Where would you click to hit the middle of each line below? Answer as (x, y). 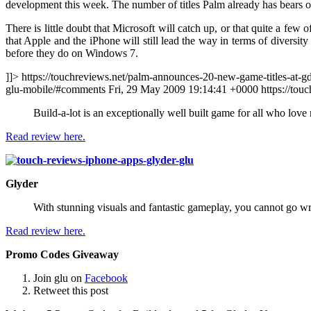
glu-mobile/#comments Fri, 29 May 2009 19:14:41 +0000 (133, 89)
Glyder (22, 184)
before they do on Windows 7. (72, 53)
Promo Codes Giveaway (62, 254)
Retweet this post (71, 291)
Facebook (106, 278)
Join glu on (59, 278)
